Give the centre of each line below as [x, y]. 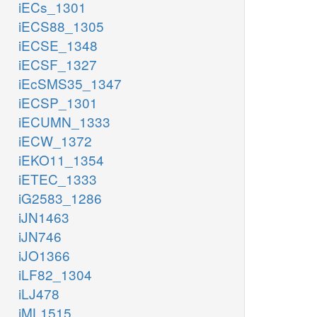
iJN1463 [44, 217]
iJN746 [40, 236]
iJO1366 [44, 255]
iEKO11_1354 [61, 160]
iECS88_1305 [61, 26]
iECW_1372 [55, 141]
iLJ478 [39, 294]
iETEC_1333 [58, 179]
